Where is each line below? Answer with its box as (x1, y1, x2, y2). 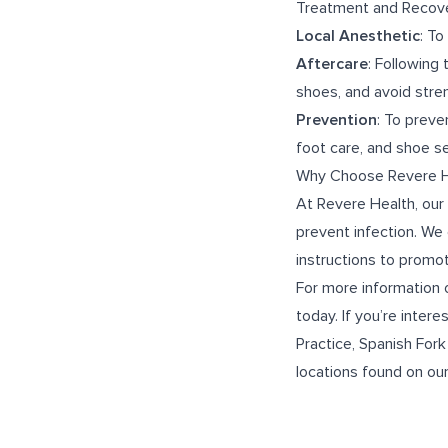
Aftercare (296, 54, 368, 74)
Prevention (296, 110, 377, 130)
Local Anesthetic (296, 26, 420, 46)
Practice (296, 334, 352, 354)
